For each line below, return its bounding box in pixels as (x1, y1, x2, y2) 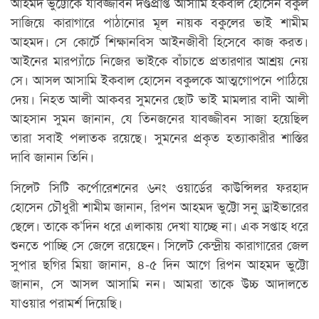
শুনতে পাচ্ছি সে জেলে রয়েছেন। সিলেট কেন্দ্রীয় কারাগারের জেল (11, 234, 308, 253)
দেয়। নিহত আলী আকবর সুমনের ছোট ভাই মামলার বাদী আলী (11, 88, 308, 108)
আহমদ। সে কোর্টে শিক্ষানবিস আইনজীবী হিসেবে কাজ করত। (11, 31, 308, 50)
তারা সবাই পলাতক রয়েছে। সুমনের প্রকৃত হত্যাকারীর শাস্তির (11, 127, 308, 146)
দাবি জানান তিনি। (11, 146, 94, 165)
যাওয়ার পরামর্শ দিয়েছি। (11, 292, 122, 311)
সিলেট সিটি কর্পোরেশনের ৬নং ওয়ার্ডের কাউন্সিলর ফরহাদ (11, 177, 308, 196)
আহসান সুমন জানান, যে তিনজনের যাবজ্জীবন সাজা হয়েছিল (11, 108, 308, 127)
